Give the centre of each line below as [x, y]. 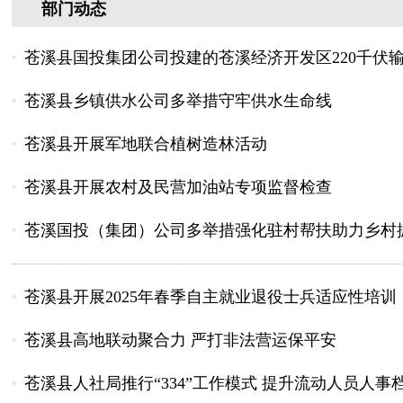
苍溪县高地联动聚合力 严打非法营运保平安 [180, 340]
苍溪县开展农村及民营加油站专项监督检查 [178, 187]
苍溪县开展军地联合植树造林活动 [146, 144]
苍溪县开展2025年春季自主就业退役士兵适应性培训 [210, 297]
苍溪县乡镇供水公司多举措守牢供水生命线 [178, 101]
